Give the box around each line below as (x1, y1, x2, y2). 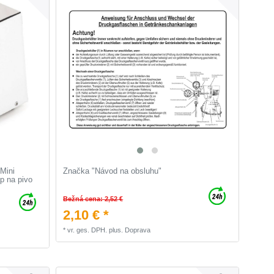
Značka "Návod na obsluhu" (63, 166, 162, 176)
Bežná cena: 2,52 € (63, 195, 124, 203)
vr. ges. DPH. (67, 226, 108, 234)
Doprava (125, 226, 151, 234)
